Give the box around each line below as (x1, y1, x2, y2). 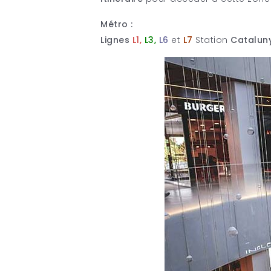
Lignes (100, 34, 130, 47)
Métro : (100, 18, 133, 31)
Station (195, 34, 231, 47)
